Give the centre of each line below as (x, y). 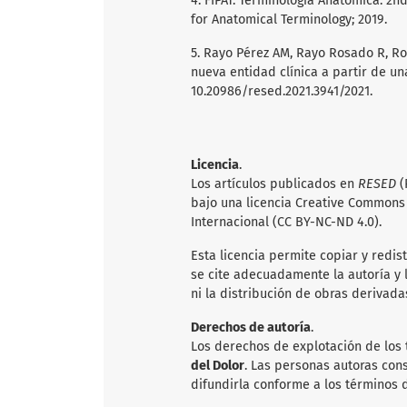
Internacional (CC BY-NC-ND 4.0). (286, 223)
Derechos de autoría (251, 328)
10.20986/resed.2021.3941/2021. (282, 92)
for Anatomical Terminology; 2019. (289, 20)
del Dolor (218, 366)
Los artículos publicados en (274, 184)
